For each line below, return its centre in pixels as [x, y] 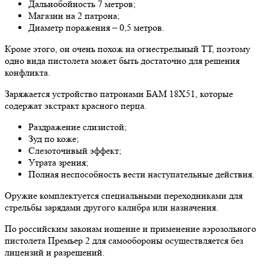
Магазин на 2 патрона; [74, 15]
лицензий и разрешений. [55, 252]
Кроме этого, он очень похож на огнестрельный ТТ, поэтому [127, 49]
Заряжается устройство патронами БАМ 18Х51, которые [119, 93]
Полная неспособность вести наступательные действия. [141, 174]
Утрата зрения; [58, 162]
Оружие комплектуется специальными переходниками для [124, 195]
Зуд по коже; [54, 138]
